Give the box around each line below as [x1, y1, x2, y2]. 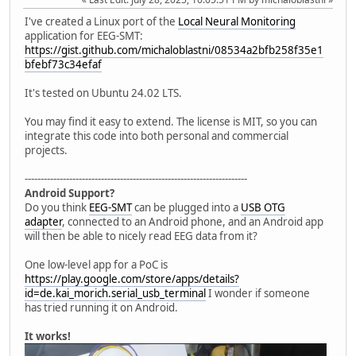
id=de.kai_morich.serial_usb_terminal [25, 285, 206, 300]
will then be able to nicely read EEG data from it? [25, 228, 257, 243]
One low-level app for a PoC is [25, 257, 168, 272]
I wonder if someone [206, 285, 310, 300]
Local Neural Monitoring [178, 14, 296, 29]
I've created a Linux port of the [25, 14, 178, 29]
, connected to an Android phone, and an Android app [62, 214, 323, 229]
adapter [25, 214, 62, 229]
